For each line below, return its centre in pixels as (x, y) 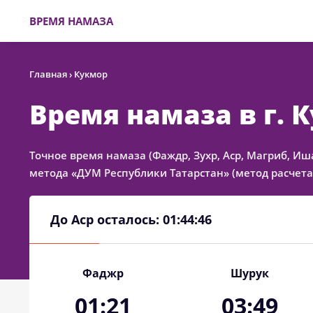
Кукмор (91, 74)
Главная (48, 74)
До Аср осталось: (107, 219)
